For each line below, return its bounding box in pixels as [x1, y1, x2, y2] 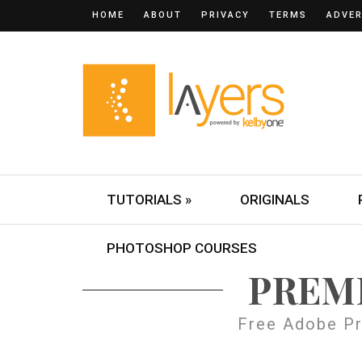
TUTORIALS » [107, 192, 192, 208]
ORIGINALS [240, 192, 309, 208]
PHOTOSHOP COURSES [107, 240, 257, 256]
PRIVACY [201, 10, 250, 20]
